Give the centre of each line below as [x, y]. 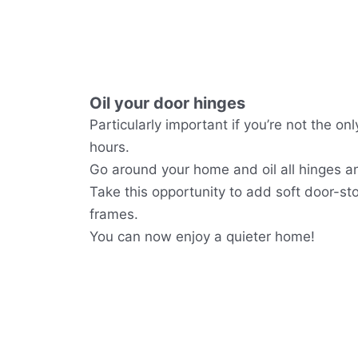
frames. [114, 214]
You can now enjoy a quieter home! [202, 236]
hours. [109, 147]
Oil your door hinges [167, 103]
